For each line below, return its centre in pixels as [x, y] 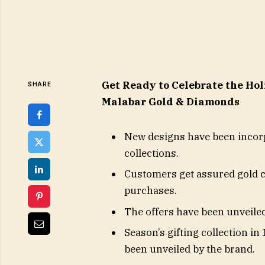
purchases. [150, 191]
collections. [151, 153]
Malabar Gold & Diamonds [170, 102]
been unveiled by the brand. [189, 249]
